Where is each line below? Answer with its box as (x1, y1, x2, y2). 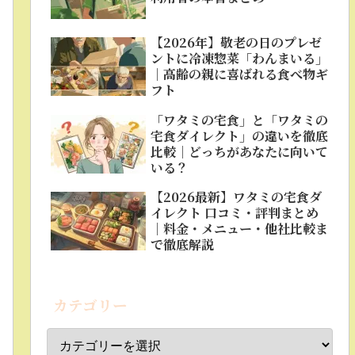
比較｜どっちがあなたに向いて (151, 142, 329, 161)
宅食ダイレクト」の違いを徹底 (151, 126, 329, 145)
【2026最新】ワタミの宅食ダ (151, 188, 323, 207)
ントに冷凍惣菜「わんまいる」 (151, 49, 329, 68)
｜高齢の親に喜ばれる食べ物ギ (151, 65, 329, 84)
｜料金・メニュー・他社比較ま (151, 219, 329, 239)
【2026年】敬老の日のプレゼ (151, 33, 323, 52)
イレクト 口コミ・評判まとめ (151, 204, 319, 223)
